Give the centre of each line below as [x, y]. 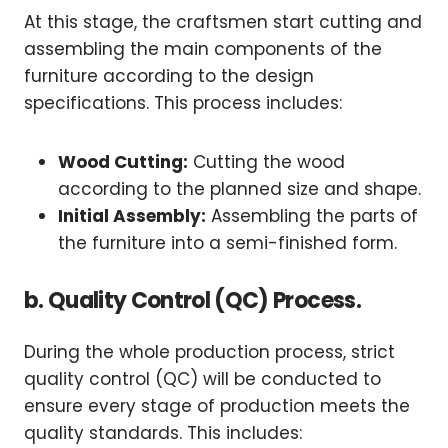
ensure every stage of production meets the [217, 406]
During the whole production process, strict [209, 352]
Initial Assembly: [132, 216]
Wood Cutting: [123, 162]
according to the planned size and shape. [239, 189]
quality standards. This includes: [163, 433]
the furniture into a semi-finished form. [227, 243]
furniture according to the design [169, 76]
